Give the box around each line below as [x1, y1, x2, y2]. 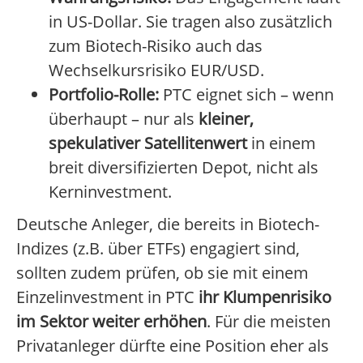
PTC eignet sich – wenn [159, 83, 334, 106]
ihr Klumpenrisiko [199, 286, 331, 309]
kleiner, [199, 108, 254, 130]
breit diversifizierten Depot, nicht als [49, 156, 318, 179]
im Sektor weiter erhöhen [16, 310, 207, 333]
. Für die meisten [207, 310, 331, 333]
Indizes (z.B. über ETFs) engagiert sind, [16, 237, 300, 260]
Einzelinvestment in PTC [16, 286, 199, 309]
